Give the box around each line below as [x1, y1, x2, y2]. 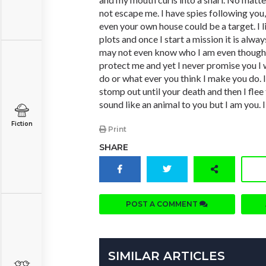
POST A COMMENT [126, 199, 200, 209]
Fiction [11, 120, 33, 128]
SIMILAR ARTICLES [108, 249, 225, 264]
